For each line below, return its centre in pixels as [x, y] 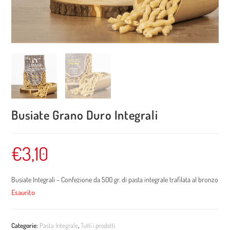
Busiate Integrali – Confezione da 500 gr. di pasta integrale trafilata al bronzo [115, 180]
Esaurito [23, 193]
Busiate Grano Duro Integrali [85, 115]
